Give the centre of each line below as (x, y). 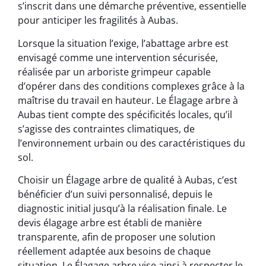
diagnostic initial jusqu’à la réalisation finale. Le (122, 209)
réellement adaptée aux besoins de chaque (114, 251)
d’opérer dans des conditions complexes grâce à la (131, 86)
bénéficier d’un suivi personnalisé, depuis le (115, 194)
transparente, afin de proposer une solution (117, 237)
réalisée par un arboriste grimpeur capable (114, 72)
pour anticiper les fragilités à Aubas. (98, 20)
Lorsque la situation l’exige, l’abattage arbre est (123, 43)
